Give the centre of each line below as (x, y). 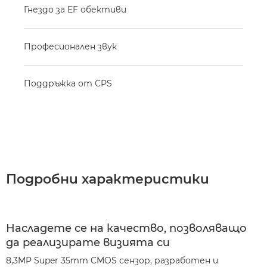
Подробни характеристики (108, 179)
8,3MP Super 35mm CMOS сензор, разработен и (112, 260)
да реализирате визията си (88, 243)
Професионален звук (70, 46)
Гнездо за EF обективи (75, 10)
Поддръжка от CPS (68, 83)
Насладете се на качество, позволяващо (126, 228)
